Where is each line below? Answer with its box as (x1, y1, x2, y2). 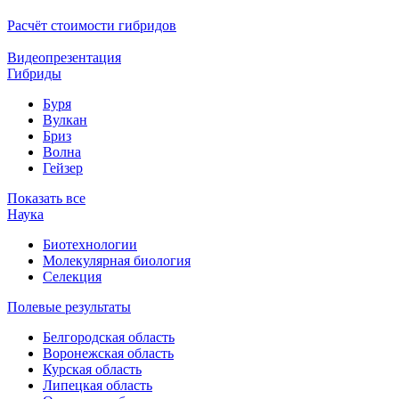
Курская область (43, 362, 142, 377)
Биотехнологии (43, 237, 137, 252)
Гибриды (7, 66, 61, 81)
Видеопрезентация (7, 50, 121, 65)
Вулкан (43, 112, 87, 127)
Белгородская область (43, 330, 175, 345)
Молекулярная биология (43, 253, 191, 268)
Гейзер (43, 160, 83, 175)
